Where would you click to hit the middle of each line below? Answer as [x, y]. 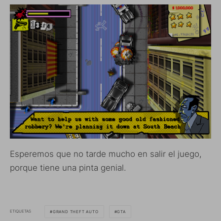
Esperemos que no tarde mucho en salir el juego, [106, 154]
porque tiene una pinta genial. [68, 167]
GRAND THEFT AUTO [75, 211]
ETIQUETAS [20, 211]
